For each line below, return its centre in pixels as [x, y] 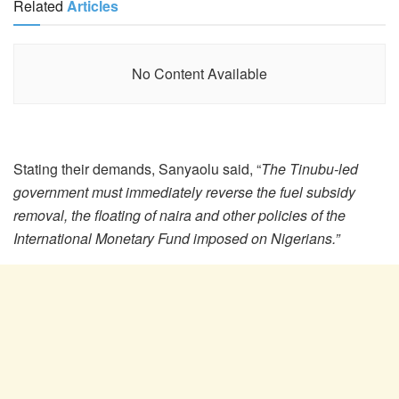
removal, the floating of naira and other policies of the [179, 215]
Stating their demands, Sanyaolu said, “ [137, 168]
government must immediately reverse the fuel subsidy [184, 191]
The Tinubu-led [309, 168]
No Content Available [199, 73]
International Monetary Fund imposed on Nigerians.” [176, 238]
